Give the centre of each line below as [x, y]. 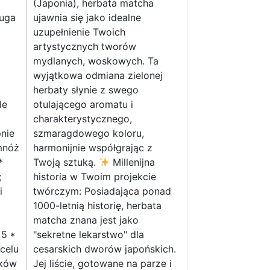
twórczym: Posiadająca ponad [102, 191]
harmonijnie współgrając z [93, 148]
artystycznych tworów [84, 47]
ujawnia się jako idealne [87, 18]
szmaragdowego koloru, [88, 133]
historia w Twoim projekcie [94, 177]
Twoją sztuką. [66, 162]
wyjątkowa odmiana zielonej [98, 76]
